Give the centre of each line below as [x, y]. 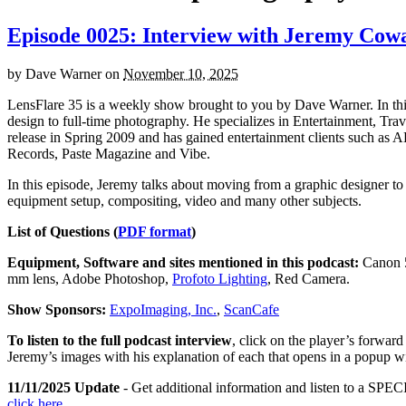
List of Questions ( [63, 231]
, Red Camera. [309, 278]
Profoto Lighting [220, 278]
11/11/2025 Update [65, 387]
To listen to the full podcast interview [120, 340]
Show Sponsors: [57, 309]
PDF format [155, 231]
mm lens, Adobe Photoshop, [90, 278]
